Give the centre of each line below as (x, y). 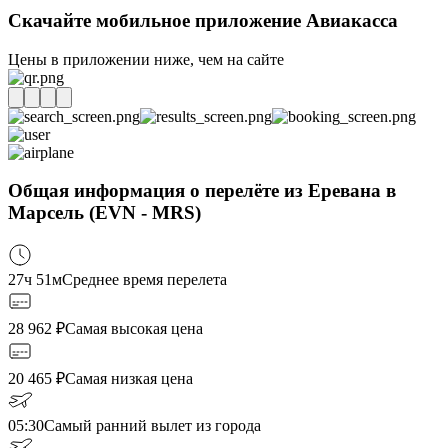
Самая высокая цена (134, 329)
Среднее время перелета (144, 280)
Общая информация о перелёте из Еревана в (202, 191)
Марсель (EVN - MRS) (104, 213)
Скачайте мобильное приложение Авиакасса (203, 21)
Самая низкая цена (129, 379)
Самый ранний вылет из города (152, 426)
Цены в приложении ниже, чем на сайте (146, 59)
